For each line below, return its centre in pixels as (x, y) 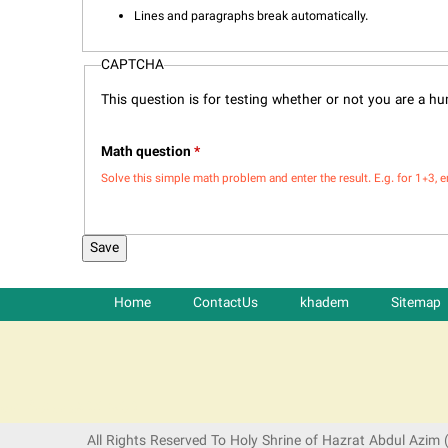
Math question (147, 153)
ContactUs (225, 303)
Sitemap (416, 303)
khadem (324, 303)
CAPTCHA (132, 66)
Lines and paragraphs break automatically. (250, 16)
